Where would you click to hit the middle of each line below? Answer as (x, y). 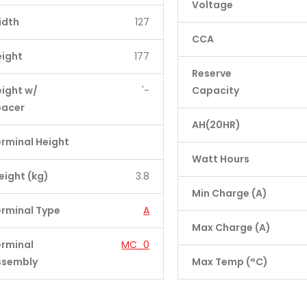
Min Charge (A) (230, 193)
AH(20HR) (217, 125)
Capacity (216, 90)
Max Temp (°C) (230, 262)
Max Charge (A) (232, 228)
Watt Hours (221, 159)
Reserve (212, 73)
